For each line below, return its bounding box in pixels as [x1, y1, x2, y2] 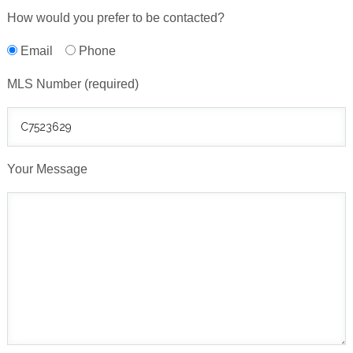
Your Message [6, 162, 87, 176]
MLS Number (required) [6, 76, 139, 91]
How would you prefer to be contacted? [6, 10, 225, 24]
